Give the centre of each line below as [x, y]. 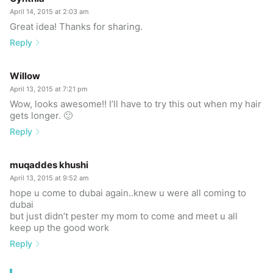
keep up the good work [59, 227]
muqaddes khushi [49, 165]
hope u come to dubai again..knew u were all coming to [128, 193]
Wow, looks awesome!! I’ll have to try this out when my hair [136, 104]
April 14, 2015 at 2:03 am [49, 11]
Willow [25, 76]
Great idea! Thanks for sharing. [76, 26]
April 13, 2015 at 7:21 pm [49, 89]
